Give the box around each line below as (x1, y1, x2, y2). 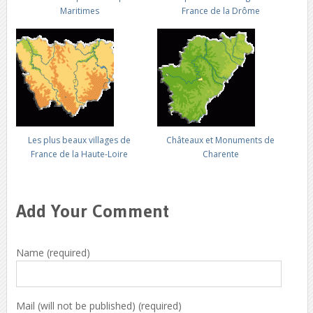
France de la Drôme (181, 5, 260, 17)
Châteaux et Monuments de (166, 134, 275, 146)
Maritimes (59, 5, 99, 17)
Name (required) (15, 246, 90, 259)
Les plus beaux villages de (28, 134, 131, 146)
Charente (202, 148, 239, 160)
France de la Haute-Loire (31, 148, 129, 160)
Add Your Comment (15, 200, 169, 222)
